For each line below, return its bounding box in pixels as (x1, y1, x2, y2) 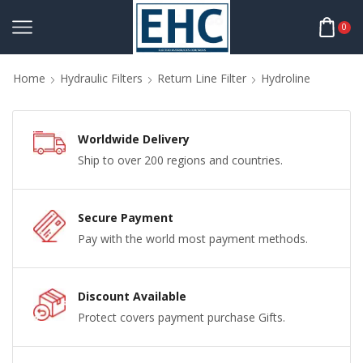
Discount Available (78, 288, 186, 305)
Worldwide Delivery (78, 131, 190, 147)
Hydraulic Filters (60, 70, 143, 87)
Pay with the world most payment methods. (78, 231, 308, 247)
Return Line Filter (157, 70, 246, 87)
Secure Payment (78, 210, 173, 226)
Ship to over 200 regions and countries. (78, 152, 283, 169)
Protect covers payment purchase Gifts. (78, 310, 285, 326)
